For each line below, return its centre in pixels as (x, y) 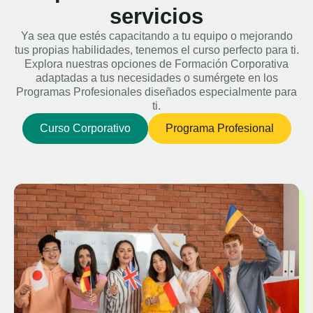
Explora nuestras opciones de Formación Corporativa (156, 64)
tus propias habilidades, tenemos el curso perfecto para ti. (156, 50)
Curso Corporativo (85, 128)
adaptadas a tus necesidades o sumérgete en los (156, 78)
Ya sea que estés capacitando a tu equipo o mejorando (156, 36)
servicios (156, 16)
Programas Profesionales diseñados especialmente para (156, 92)
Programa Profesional (219, 128)
